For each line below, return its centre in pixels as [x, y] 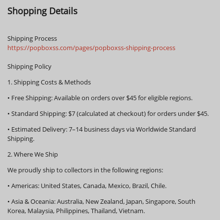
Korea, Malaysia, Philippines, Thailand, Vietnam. [76, 211]
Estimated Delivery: [39, 129]
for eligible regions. [165, 98]
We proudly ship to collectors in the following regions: [85, 170]
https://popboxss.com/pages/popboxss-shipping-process [91, 48]
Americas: [25, 186]
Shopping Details [42, 11]
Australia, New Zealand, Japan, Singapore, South [125, 201]
